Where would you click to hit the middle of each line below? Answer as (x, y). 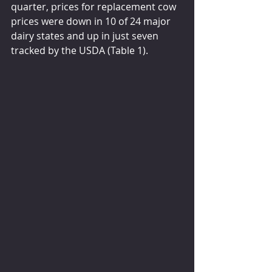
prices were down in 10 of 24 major (92, 22)
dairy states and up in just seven (86, 36)
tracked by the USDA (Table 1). (80, 51)
